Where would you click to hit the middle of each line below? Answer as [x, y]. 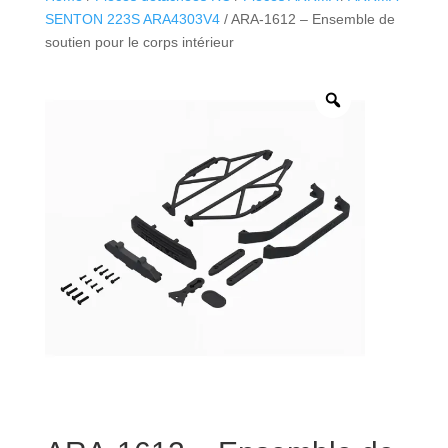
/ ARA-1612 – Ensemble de [307, 18]
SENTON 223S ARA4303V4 [132, 18]
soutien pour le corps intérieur [139, 41]
